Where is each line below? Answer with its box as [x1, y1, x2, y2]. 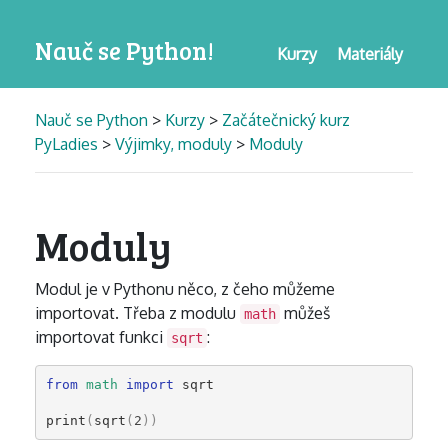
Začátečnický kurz [222, 110, 350, 130]
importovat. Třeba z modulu [35, 303, 240, 323]
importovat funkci [35, 327, 167, 347]
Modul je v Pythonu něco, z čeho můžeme [35, 279, 335, 299]
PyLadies [35, 134, 98, 154]
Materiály [337, 44, 403, 64]
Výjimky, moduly [115, 134, 232, 154]
